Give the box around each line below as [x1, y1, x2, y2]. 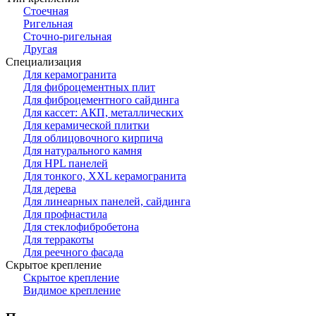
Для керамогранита [23, 68, 116, 80]
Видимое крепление [23, 284, 121, 296]
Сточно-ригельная [23, 30, 111, 42]
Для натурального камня [23, 144, 142, 157]
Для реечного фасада [23, 245, 123, 258]
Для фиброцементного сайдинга [23, 93, 179, 106]
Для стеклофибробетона [23, 220, 139, 233]
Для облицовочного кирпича [23, 131, 163, 144]
